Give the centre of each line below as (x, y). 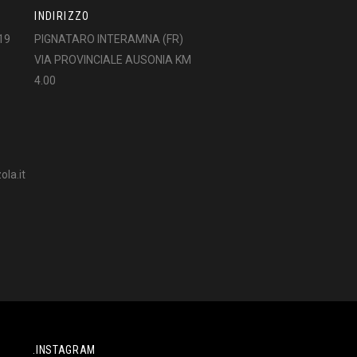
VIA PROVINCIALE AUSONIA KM (113, 60)
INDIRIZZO (62, 16)
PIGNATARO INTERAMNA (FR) (109, 39)
